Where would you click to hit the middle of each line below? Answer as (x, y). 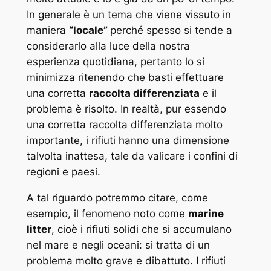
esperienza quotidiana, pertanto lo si (115, 62)
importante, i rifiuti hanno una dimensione (128, 141)
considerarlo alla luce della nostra (108, 46)
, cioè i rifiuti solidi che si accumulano (141, 229)
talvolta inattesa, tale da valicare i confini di (132, 156)
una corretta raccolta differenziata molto (124, 125)
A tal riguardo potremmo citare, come (117, 198)
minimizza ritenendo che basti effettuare (125, 78)
